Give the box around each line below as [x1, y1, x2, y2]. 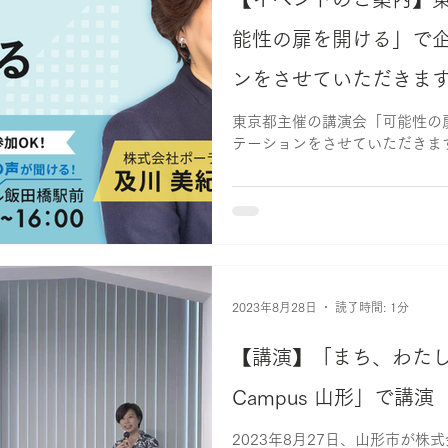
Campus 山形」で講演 [232, 386, 434, 407]
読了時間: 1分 [335, 300, 409, 313]
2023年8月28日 [232, 300, 317, 313]
